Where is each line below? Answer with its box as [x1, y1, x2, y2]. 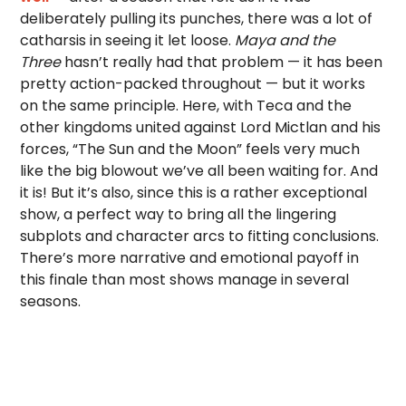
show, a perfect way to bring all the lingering [20, 204, 337, 225]
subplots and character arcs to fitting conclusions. [20, 226, 380, 246]
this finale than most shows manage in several [20, 269, 350, 290]
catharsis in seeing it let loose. [20, 30, 236, 51]
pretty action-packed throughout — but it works [20, 73, 366, 94]
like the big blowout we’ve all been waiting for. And [20, 160, 379, 181]
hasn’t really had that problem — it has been [64, 52, 383, 72]
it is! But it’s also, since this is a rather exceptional [20, 182, 368, 203]
